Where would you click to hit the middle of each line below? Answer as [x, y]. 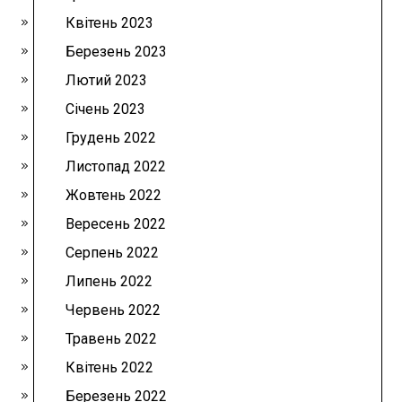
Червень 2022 [114, 310]
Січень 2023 [106, 109]
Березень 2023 [117, 51]
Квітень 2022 [110, 367]
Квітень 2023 [110, 22]
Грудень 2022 [111, 137]
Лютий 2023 [107, 80]
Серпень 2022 [113, 252]
